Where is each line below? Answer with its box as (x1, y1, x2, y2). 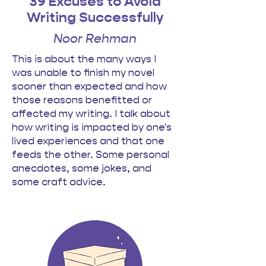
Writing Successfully (27, 9, 163, 26)
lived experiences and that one (12, 134, 164, 147)
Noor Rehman (53, 31, 137, 46)
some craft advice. (12, 175, 108, 188)
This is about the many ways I (12, 52, 156, 65)
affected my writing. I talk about (12, 107, 170, 120)
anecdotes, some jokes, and (12, 161, 151, 175)
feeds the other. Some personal (12, 148, 169, 161)
